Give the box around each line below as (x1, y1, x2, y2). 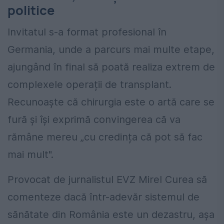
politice (7, 1, 54, 19)
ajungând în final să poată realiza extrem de (7, 61, 215, 73)
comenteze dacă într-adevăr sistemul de (7, 191, 199, 203)
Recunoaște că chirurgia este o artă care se (7, 96, 214, 108)
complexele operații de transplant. (7, 78, 171, 91)
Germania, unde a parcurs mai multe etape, (7, 43, 214, 56)
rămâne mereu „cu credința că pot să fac (7, 131, 202, 143)
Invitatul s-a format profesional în (7, 26, 166, 38)
